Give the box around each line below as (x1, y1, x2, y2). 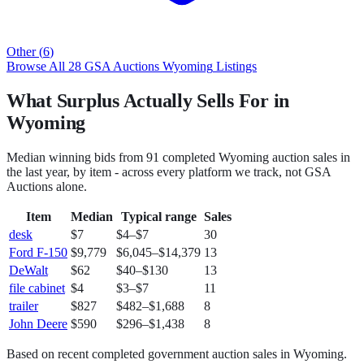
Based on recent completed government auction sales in (6, 347, 293, 362)
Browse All (6, 59, 68, 74)
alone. (53, 180, 87, 194)
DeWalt (9, 263, 48, 278)
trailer (9, 299, 38, 314)
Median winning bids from (6, 150, 143, 165)
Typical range (120, 210, 197, 224)
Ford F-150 (9, 245, 67, 260)
